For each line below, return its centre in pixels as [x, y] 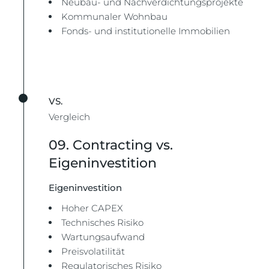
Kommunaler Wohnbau [115, 16]
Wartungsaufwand [103, 237]
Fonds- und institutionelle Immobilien [146, 31]
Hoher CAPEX [92, 208]
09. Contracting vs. [111, 145]
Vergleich [70, 117]
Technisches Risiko [103, 222]
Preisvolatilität [93, 251]
